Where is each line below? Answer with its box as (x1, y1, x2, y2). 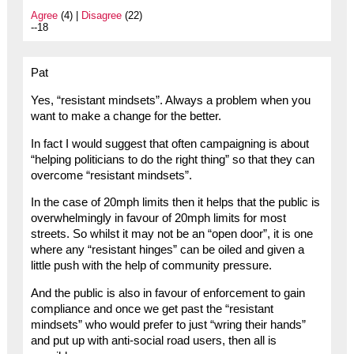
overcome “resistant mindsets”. (30, 168, 192, 182)
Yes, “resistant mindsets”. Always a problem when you (30, 93, 311, 107)
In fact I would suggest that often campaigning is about (30, 137, 309, 150)
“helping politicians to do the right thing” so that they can (30, 153, 314, 166)
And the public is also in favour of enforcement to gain (30, 286, 305, 299)
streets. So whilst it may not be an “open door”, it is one (30, 228, 313, 241)
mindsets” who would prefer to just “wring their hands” (30, 318, 306, 331)
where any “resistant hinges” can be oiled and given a (30, 243, 304, 257)
